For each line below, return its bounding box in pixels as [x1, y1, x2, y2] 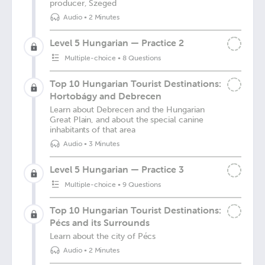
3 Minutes [88, 140, 120, 148]
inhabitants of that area [50, 125, 135, 135]
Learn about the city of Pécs [50, 231, 156, 241]
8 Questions [122, 54, 161, 62]
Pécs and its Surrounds [50, 216, 150, 228]
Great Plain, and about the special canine [50, 115, 203, 125]
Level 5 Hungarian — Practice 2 [50, 37, 184, 49]
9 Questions [122, 180, 161, 189]
